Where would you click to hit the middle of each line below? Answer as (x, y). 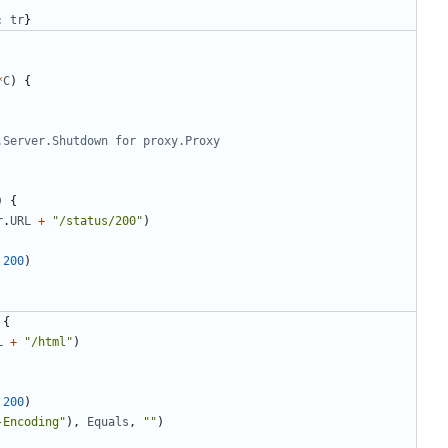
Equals (108, 422)
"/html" (48, 342)
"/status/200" (97, 221)
